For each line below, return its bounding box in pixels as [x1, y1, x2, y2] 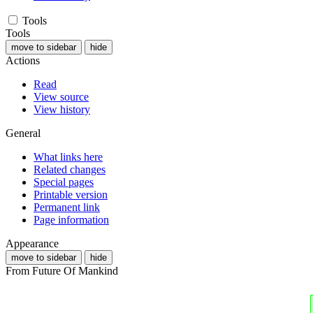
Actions [6, 54, 40, 66]
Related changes [34, 163, 105, 175]
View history [34, 103, 90, 115]
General [6, 126, 41, 139]
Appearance [6, 237, 59, 249]
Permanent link [34, 201, 100, 213]
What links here [34, 150, 103, 163]
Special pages [34, 175, 94, 188]
